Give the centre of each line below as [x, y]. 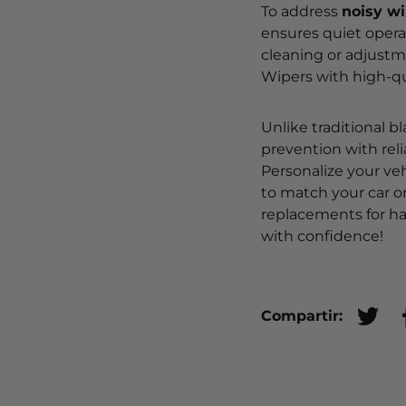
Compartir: [302, 316]
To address [301, 12]
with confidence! [322, 237]
